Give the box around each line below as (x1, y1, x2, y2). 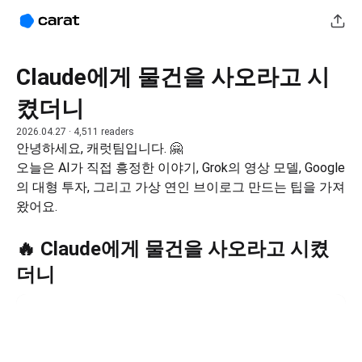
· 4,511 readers (66, 126, 134, 137)
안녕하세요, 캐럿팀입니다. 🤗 (16, 141, 183, 156)
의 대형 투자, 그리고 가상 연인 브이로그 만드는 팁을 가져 (16, 179, 345, 195)
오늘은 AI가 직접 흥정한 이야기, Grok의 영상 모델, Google (16, 160, 345, 175)
